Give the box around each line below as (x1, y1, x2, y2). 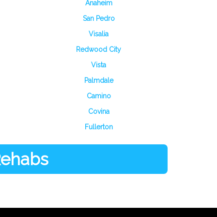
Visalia (89, 30, 108, 38)
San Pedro (82, 15, 115, 22)
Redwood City (76, 46, 121, 53)
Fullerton (84, 123, 113, 131)
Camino (86, 92, 111, 100)
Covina (88, 108, 109, 115)
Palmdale (84, 77, 113, 84)
